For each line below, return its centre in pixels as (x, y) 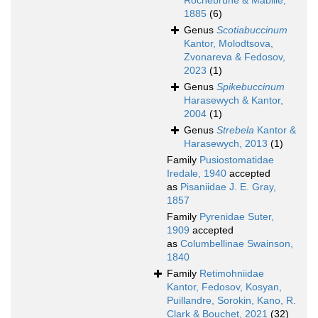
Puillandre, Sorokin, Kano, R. (231, 301)
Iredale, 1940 (197, 174)
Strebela (235, 130)
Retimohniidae (232, 274)
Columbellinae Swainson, (237, 244)
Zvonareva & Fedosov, (235, 57)
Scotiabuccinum (252, 30)
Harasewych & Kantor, (234, 100)
